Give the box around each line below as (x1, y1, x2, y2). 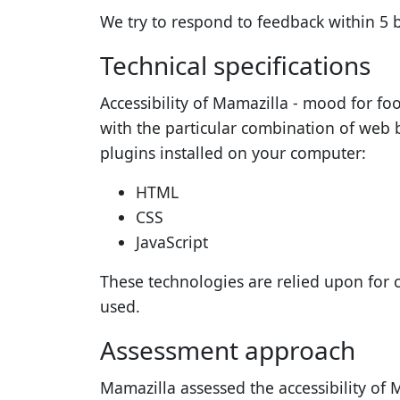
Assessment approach (100, 332, 355, 367)
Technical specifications (100, 47, 371, 82)
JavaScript (136, 230, 208, 253)
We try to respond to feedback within (100, 10, 379, 32)
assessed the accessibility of (176, 376, 390, 398)
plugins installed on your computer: (100, 141, 366, 163)
